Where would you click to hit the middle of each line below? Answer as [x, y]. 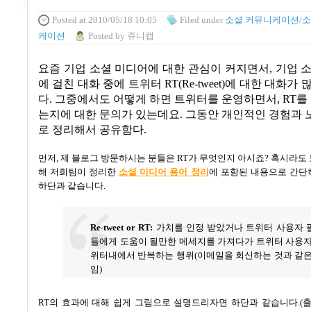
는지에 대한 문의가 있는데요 [109, 115]
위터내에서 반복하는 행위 [142, 255]
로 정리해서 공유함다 [91, 130]
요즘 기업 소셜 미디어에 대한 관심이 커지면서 [154, 69]
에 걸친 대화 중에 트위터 [100, 84]
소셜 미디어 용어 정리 [164, 172]
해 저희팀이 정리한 [77, 172]
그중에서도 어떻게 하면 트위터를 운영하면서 [166, 100]
